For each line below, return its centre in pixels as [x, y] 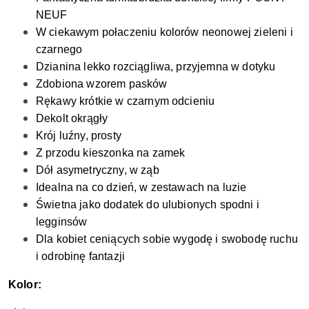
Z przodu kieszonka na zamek [111, 153]
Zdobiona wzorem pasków [102, 84]
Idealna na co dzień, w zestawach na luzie [141, 188]
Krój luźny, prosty [79, 136]
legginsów [62, 222]
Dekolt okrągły [72, 119]
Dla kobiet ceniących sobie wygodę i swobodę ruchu [167, 239]
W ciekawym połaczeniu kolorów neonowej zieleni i [165, 32]
